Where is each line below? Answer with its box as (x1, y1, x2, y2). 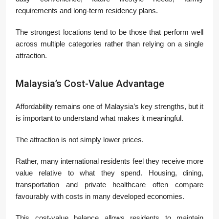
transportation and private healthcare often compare (16, 180, 203, 189)
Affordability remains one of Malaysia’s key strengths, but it (16, 102, 203, 111)
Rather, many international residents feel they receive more (16, 157, 203, 166)
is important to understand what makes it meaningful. (16, 114, 183, 123)
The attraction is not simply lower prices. (16, 135, 144, 144)
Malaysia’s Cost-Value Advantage (16, 78, 164, 90)
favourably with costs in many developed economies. (16, 192, 184, 201)
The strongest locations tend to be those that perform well (16, 28, 203, 37)
